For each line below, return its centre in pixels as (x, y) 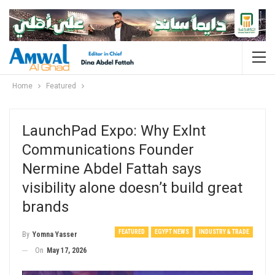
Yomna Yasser (55, 234)
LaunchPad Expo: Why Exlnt (114, 130)
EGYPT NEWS (172, 231)
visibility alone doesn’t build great (132, 188)
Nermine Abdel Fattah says (112, 168)
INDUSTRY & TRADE (224, 231)
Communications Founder (108, 149)
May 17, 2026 (67, 250)
